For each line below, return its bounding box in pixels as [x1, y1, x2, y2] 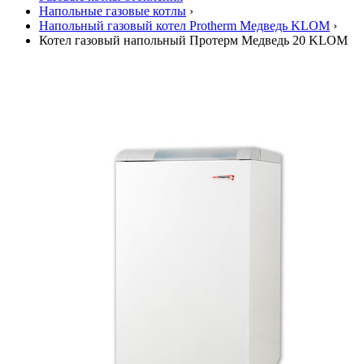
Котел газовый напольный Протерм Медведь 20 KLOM [39, 33, 348, 47]
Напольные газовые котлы [39, 4, 186, 18]
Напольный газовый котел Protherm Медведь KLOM [39, 19, 330, 32]
